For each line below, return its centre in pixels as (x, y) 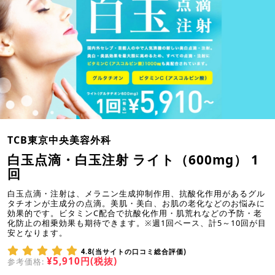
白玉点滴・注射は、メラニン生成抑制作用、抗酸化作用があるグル (136, 194)
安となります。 (37, 233)
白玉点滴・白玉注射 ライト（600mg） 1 (133, 160)
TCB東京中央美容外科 (59, 140)
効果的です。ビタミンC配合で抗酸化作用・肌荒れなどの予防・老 (135, 213)
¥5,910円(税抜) (82, 261)
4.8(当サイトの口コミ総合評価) (134, 252)
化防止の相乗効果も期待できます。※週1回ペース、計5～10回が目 (137, 223)
